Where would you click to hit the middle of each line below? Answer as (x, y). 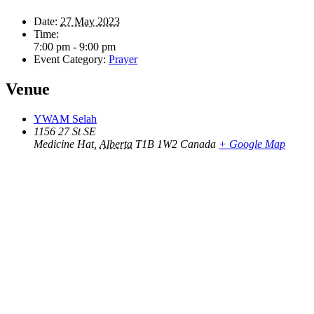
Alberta (116, 144)
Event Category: (70, 59)
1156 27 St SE (65, 131)
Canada (198, 144)
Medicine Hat (64, 144)
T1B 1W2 (156, 144)
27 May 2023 (90, 21)
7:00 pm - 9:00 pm (75, 46)
